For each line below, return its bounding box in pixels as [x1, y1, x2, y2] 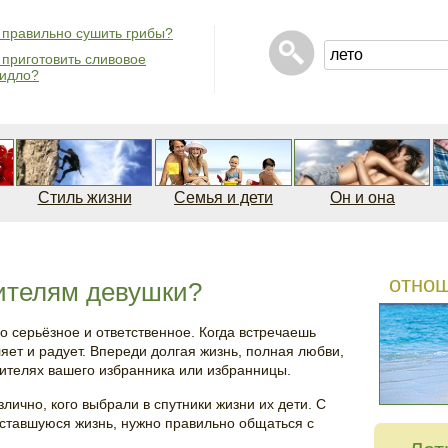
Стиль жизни [37, 189, 132, 206]
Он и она [330, 189, 395, 206]
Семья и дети [174, 189, 273, 206]
